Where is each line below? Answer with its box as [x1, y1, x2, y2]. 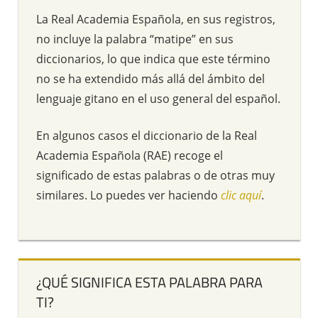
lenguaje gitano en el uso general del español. [36, 90, 280, 106]
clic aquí [221, 187, 261, 203]
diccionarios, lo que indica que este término [36, 50, 270, 67]
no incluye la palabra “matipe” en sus [36, 31, 234, 47]
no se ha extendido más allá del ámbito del [36, 70, 265, 87]
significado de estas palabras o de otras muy [36, 167, 275, 183]
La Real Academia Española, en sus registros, [36, 11, 275, 27]
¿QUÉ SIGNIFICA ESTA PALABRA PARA [36, 270, 263, 293]
